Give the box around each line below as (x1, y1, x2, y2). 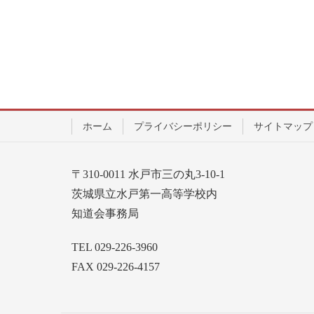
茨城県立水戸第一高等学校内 (71, 188, 217, 200)
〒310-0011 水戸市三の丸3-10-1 (71, 168, 225, 181)
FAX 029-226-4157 (71, 260, 160, 273)
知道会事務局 (71, 207, 139, 220)
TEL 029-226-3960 (71, 240, 158, 253)
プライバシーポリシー (134, 121, 232, 132)
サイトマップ (254, 121, 313, 132)
